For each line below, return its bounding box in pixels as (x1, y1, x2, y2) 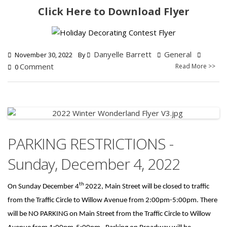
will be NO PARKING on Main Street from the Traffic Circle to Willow (8, 210, 211, 218)
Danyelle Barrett (94, 49, 152, 59)
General (164, 49, 192, 59)
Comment (20, 61, 54, 71)
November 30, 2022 (13, 50, 72, 59)
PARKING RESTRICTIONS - (8, 133, 173, 154)
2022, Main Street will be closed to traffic (85, 182, 209, 191)
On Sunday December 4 (8, 182, 79, 191)
